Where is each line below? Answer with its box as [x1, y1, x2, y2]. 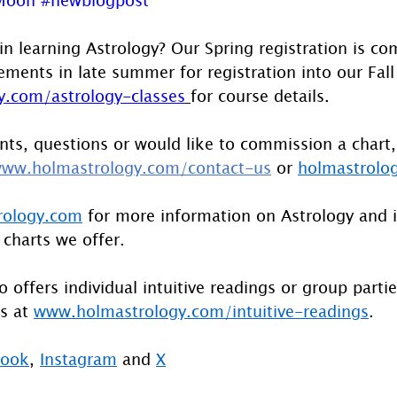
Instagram [40, 348, 117, 369]
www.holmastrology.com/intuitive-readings [34, 300, 369, 321]
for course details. [191, 85, 330, 105]
